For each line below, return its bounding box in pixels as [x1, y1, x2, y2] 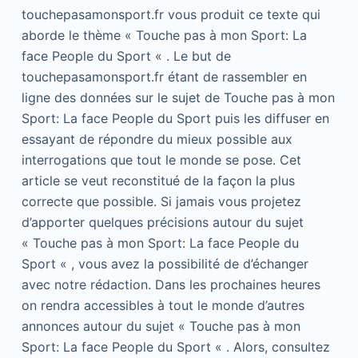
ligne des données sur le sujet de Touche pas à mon [21, 89, 335, 105]
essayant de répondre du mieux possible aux [21, 131, 292, 147]
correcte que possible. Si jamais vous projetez [21, 193, 301, 209]
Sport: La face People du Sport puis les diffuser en [21, 110, 329, 126]
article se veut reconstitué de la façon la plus [21, 173, 295, 189]
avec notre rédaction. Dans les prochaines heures [21, 276, 320, 292]
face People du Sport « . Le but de [21, 48, 231, 64]
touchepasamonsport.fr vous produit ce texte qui [21, 6, 320, 22]
